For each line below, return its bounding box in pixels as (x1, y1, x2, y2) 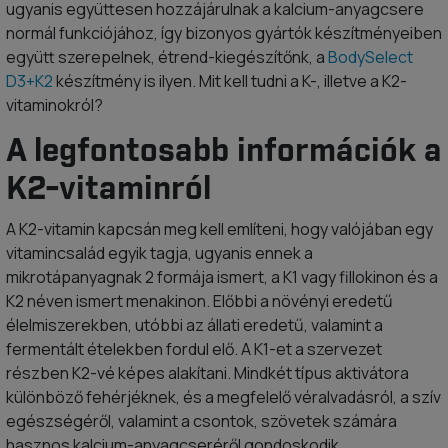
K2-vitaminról (6, 169, 211, 211)
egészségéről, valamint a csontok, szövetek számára (6, 410, 397, 432)
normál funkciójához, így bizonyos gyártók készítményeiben (6, 22, 442, 44)
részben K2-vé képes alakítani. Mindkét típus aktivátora (6, 362, 409, 384)
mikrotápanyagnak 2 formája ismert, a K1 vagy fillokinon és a (6, 266, 438, 288)
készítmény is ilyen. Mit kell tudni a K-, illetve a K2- (53, 70, 407, 92)
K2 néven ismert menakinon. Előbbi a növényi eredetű (6, 290, 393, 312)
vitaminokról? (6, 94, 103, 116)
